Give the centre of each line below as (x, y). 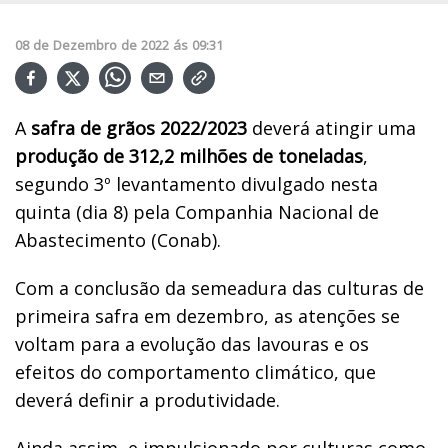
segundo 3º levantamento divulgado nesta (196, 183)
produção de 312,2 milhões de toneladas (189, 155)
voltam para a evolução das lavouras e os (192, 343)
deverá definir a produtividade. (147, 399)
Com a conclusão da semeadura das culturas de (219, 287)
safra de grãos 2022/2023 (139, 127)
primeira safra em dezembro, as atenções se (207, 315)
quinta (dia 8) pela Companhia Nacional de (197, 211)
